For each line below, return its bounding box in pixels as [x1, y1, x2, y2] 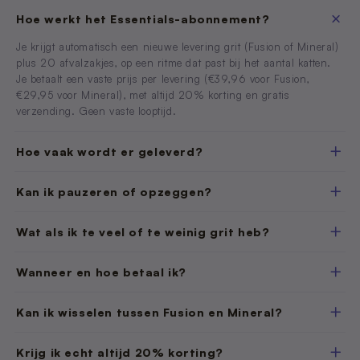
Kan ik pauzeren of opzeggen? [16, 184, 212, 198]
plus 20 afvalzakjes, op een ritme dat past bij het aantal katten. [16, 56, 332, 70]
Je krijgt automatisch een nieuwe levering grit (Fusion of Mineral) [16, 40, 339, 54]
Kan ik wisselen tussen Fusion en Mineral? [16, 305, 283, 319]
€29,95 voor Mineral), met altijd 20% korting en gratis [16, 88, 290, 102]
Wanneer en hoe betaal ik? [16, 264, 186, 279]
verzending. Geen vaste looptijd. [16, 104, 177, 118]
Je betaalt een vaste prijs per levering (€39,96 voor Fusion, [16, 72, 310, 86]
